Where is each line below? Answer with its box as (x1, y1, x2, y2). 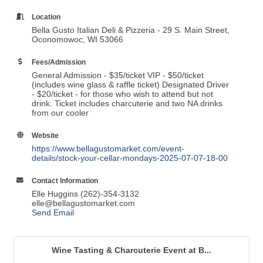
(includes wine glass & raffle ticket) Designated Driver (32, 80, 229, 90)
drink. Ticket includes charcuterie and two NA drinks (32, 99, 222, 109)
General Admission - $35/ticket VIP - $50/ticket (32, 70, 204, 80)
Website (32, 131, 59, 140)
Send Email (32, 208, 74, 218)
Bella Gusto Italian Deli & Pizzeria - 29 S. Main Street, (32, 25, 230, 35)
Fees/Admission (32, 58, 86, 66)
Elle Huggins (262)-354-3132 (32, 189, 139, 199)
